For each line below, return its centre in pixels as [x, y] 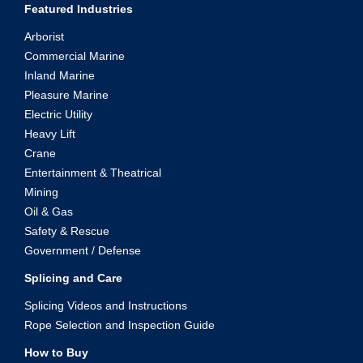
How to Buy [56, 352]
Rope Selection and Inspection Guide [120, 325]
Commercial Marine [75, 56]
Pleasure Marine [66, 95]
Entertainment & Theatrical [93, 173]
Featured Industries [79, 9]
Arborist [44, 36]
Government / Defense [83, 250]
